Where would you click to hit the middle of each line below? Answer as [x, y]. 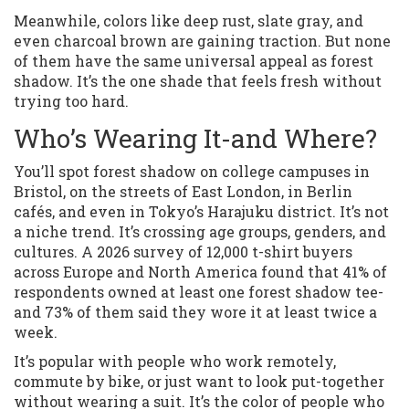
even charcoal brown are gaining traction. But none [202, 41]
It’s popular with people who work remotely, [175, 362]
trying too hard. [71, 101]
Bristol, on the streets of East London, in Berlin [183, 192]
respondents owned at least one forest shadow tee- [199, 292]
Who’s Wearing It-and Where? [195, 139]
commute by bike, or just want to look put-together [199, 382]
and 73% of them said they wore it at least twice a [195, 312]
